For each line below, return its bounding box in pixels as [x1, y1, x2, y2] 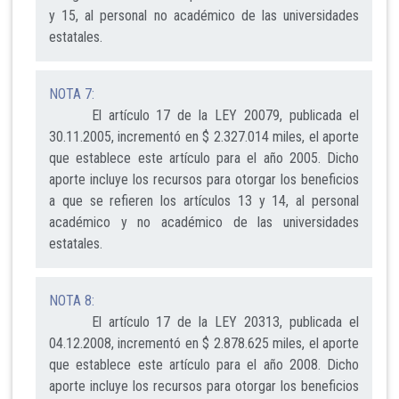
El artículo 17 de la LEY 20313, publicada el [49, 313, 359, 331]
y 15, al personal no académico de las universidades [49, 7, 359, 25]
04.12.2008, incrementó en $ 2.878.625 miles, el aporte [49, 335, 359, 353]
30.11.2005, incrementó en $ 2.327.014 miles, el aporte [49, 128, 359, 146]
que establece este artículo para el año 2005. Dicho [49, 150, 359, 167]
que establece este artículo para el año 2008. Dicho [49, 356, 359, 374]
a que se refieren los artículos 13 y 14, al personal [49, 192, 359, 210]
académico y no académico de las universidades [49, 214, 359, 232]
